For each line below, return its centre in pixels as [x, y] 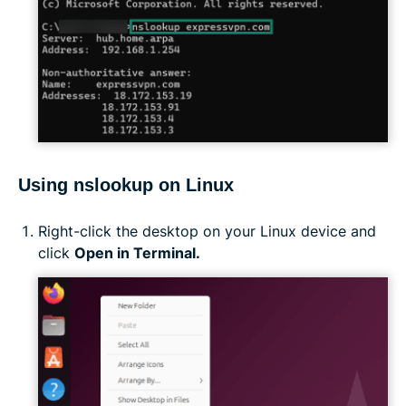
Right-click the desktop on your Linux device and [207, 232]
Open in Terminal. [137, 253]
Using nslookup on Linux [126, 185]
